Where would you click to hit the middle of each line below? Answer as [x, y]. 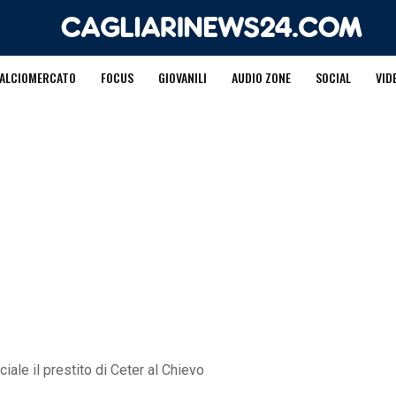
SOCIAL [333, 77]
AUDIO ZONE [261, 77]
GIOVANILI [182, 77]
